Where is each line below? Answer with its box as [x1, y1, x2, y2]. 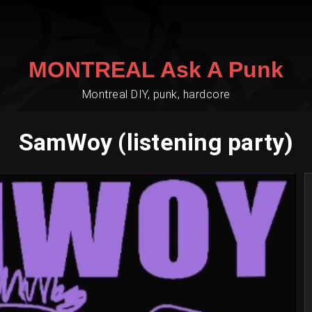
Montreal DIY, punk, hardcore [81, 88, 231, 101]
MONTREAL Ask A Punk [29, 57, 283, 82]
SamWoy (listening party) [18, 128, 294, 156]
